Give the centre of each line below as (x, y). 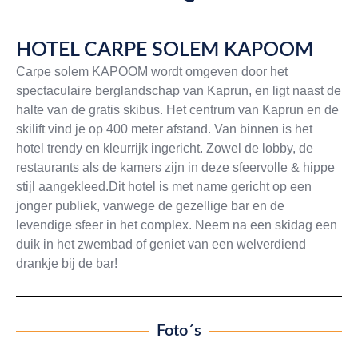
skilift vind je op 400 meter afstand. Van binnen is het (164, 129)
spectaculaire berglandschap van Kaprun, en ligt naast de (179, 91)
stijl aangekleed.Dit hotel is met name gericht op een (164, 187)
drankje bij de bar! (67, 263)
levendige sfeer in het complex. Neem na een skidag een (177, 225)
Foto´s (179, 331)
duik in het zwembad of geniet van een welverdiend (161, 244)
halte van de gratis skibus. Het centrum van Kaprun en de (177, 110)
